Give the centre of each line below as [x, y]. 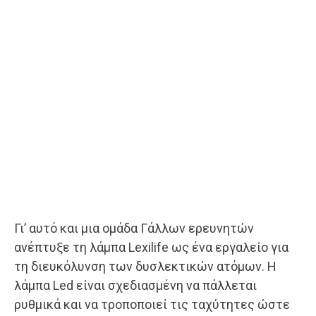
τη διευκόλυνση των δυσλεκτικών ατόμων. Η [145, 266]
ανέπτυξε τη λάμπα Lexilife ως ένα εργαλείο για [151, 247]
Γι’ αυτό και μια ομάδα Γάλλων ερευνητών [134, 228]
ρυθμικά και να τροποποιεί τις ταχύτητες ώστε [152, 304]
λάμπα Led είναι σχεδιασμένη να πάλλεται [135, 285]
